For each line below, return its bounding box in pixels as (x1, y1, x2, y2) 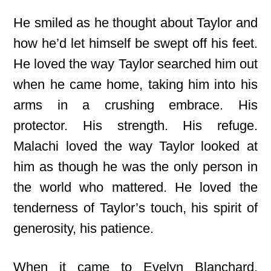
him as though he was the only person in (13, 159, 258, 174)
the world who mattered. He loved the (13, 180, 258, 195)
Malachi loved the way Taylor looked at (13, 139, 258, 154)
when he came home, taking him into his (13, 77, 258, 92)
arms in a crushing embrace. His (13, 97, 258, 113)
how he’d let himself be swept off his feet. (13, 36, 258, 51)
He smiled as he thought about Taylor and (13, 15, 258, 30)
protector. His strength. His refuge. (13, 118, 258, 133)
